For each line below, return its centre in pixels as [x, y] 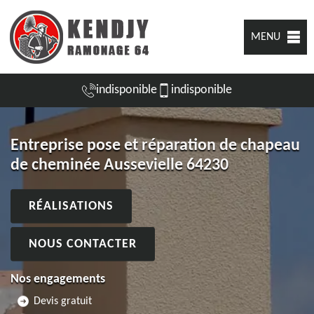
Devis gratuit [63, 301]
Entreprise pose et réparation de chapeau [155, 145]
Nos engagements [58, 279]
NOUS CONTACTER [83, 244]
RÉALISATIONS [71, 206]
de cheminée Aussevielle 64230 [120, 165]
